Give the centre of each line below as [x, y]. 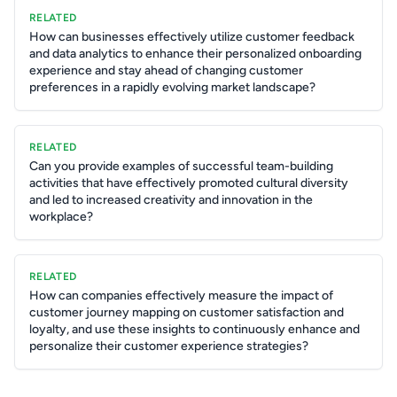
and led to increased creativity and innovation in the [171, 200]
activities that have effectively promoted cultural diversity [189, 183]
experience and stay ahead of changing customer [166, 70]
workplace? [61, 217]
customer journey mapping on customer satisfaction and [187, 312]
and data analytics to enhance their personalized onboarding [195, 54]
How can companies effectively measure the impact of [181, 296]
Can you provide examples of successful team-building [181, 166]
